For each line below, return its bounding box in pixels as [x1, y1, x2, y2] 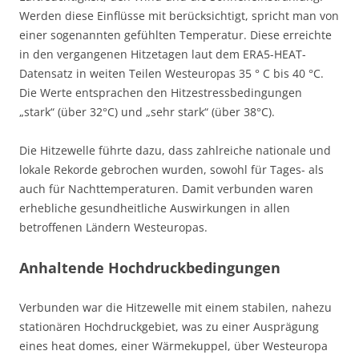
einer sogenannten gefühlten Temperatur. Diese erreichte [19, 27, 332, 43]
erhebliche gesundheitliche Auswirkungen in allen [19, 200, 290, 216]
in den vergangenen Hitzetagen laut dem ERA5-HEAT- [19, 46, 306, 63]
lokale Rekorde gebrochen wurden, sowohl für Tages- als [19, 162, 324, 178]
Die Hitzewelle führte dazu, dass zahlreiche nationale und [19, 143, 331, 159]
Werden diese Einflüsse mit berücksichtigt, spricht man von [19, 8, 339, 24]
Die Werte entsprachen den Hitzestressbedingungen [19, 85, 302, 101]
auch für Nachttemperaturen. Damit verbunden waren [19, 181, 313, 197]
